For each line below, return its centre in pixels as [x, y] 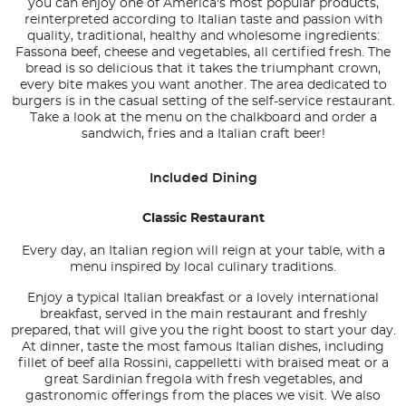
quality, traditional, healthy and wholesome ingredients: [203, 37]
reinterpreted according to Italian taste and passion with [203, 20]
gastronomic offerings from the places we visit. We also [203, 396]
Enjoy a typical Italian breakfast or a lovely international [203, 299]
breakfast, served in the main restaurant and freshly [203, 315]
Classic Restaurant [203, 219]
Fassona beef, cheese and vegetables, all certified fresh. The [203, 53]
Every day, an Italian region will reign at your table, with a [203, 251]
